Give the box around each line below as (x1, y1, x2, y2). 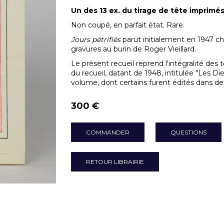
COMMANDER (85, 128, 129, 136)
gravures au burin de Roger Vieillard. (70, 44, 196, 53)
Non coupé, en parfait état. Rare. (70, 20, 184, 29)
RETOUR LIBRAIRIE (85, 158, 144, 165)
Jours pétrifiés (70, 35, 120, 44)
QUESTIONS (170, 128, 206, 136)
